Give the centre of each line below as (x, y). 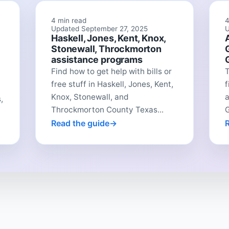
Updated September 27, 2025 (100, 29)
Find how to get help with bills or (112, 72)
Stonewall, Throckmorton (106, 49)
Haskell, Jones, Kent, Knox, (109, 38)
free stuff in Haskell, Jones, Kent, (112, 84)
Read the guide (81, 123)
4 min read (69, 21)
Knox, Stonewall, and (90, 97)
